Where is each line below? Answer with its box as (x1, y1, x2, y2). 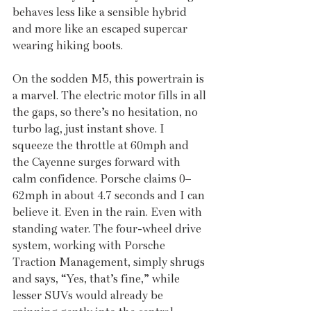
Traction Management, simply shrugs (12, 255, 208, 269)
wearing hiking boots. (12, 38, 123, 52)
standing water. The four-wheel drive (12, 221, 204, 235)
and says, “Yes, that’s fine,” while (12, 271, 183, 285)
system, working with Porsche (12, 238, 168, 252)
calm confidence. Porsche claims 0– (12, 171, 191, 185)
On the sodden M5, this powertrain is (12, 72, 207, 85)
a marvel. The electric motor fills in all (12, 88, 209, 102)
